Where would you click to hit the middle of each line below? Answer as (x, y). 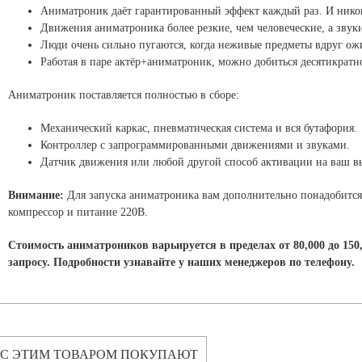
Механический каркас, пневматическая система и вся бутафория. (199, 128)
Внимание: (36, 195)
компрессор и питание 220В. (78, 212)
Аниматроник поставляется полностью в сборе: (124, 95)
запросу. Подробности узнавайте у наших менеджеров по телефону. (181, 262)
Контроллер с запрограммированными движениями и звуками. (195, 145)
